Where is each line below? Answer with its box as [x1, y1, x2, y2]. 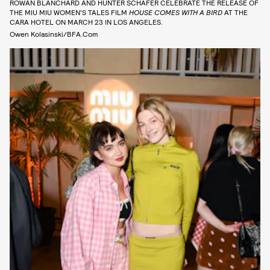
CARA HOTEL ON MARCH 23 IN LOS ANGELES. [10, 17, 163, 27]
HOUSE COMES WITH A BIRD [129, 8, 222, 17]
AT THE [222, 8, 248, 17]
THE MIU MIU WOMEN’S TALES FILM [10, 8, 129, 17]
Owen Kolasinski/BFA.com [10, 30, 98, 39]
